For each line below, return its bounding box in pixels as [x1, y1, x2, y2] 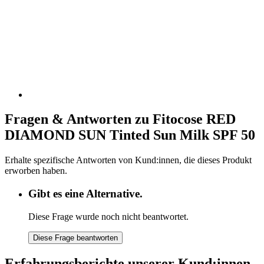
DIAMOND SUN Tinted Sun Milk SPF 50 [5, 127, 255, 143]
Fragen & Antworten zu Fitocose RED [5, 111, 236, 127]
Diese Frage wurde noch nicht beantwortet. [28, 211, 189, 222]
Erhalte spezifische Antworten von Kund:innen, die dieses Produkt [5, 155, 252, 166]
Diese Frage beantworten [33, 233, 118, 242]
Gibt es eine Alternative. [28, 187, 143, 200]
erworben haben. [5, 166, 67, 176]
